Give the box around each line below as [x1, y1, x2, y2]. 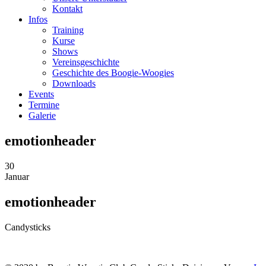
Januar [5, 171, 29, 182]
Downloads [52, 78, 96, 88]
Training [52, 25, 84, 35]
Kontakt [52, 4, 83, 14]
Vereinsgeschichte [52, 57, 119, 67]
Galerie [28, 110, 56, 121]
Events [28, 89, 54, 99]
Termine [28, 100, 59, 110]
